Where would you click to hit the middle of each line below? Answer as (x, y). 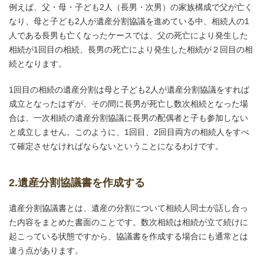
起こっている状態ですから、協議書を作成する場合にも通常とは (128, 236)
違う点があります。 (46, 250)
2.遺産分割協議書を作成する (77, 183)
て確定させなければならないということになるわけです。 (116, 146)
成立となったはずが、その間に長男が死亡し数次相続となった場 (128, 104)
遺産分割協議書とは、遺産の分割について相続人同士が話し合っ (128, 208)
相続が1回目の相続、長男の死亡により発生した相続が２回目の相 (131, 49)
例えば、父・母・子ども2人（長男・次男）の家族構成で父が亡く (131, 7)
